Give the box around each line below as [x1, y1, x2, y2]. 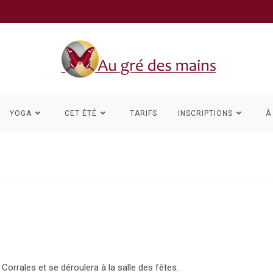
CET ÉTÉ [65, 109, 97, 118]
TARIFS [130, 109, 157, 118]
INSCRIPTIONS [178, 109, 233, 118]
